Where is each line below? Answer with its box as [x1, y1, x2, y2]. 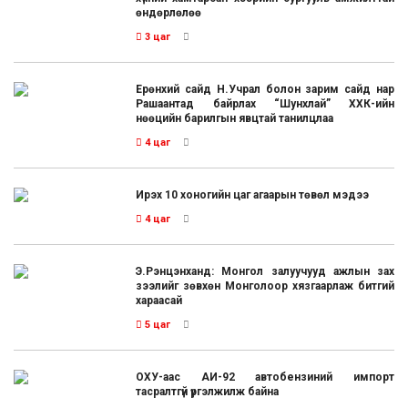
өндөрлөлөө [136, 6, 202, 20]
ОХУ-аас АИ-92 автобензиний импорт [136, 371, 394, 384]
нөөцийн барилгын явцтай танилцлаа [136, 112, 334, 126]
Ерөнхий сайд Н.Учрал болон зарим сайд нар [136, 83, 394, 97]
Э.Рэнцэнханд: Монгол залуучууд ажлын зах [136, 265, 394, 279]
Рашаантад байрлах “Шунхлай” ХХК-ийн [136, 97, 394, 111]
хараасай [136, 294, 183, 308]
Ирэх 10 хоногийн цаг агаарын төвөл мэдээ [136, 189, 370, 202]
